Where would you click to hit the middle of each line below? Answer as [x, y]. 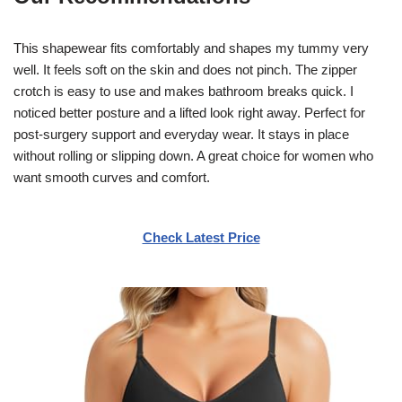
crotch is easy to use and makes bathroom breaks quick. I [184, 91]
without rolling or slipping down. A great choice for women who [193, 155]
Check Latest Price [201, 237]
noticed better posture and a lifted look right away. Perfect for [189, 112]
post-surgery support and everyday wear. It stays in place [181, 134]
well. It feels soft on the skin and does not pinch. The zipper [185, 69]
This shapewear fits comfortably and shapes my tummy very [191, 48]
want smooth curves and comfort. [112, 177]
